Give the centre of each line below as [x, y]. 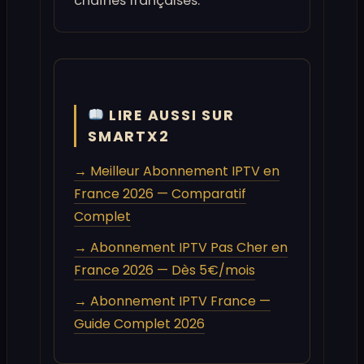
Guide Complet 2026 [139, 324]
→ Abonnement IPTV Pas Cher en [181, 248]
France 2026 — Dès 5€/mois [165, 271]
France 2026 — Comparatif [160, 194]
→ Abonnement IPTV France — [172, 301]
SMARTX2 [129, 137]
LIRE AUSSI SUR [169, 116]
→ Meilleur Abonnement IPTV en [177, 171]
